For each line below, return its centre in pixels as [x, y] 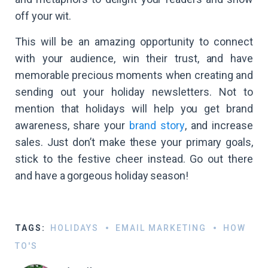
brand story [157, 125]
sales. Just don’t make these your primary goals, [134, 142]
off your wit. [43, 16]
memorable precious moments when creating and [134, 75]
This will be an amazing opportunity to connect [134, 41]
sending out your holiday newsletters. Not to [134, 92]
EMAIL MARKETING [161, 228]
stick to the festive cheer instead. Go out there [134, 159]
